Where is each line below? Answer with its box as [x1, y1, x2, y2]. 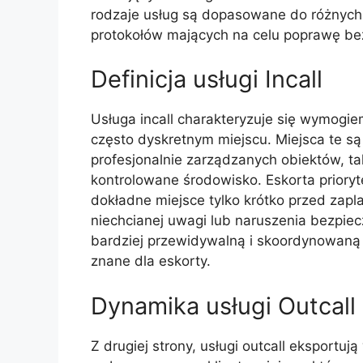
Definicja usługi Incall [91, 65, 322, 94]
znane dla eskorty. [91, 253, 211, 270]
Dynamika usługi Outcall [91, 291, 356, 320]
